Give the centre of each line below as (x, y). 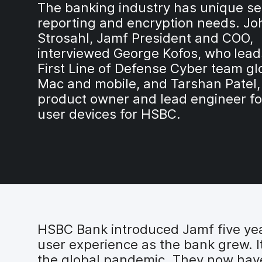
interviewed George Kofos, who (134, 53)
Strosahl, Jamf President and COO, (145, 38)
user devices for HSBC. (109, 114)
